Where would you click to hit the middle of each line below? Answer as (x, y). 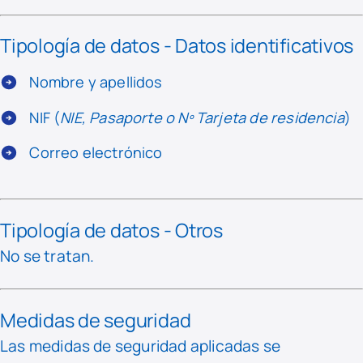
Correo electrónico (96, 152)
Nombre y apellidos (96, 82)
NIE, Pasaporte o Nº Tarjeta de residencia (202, 117)
